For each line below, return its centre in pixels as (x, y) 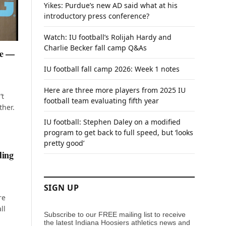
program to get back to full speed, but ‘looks (119, 132)
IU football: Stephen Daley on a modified (112, 122)
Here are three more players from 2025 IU (115, 90)
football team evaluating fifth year (101, 101)
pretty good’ (64, 143)
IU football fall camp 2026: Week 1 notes (112, 69)
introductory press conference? (97, 16)
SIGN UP (62, 188)
